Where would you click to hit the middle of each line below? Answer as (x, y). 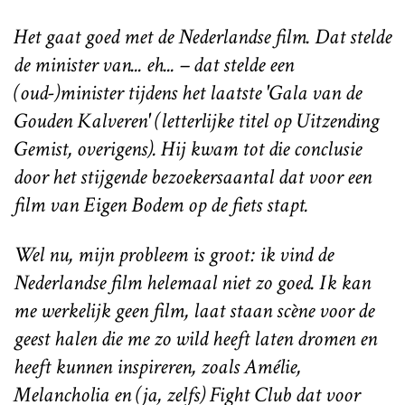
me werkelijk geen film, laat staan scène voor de (194, 310)
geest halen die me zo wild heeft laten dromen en (195, 338)
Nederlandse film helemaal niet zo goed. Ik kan (192, 282)
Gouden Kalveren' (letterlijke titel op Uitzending (196, 120)
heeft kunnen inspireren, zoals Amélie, (157, 366)
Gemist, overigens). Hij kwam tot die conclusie (188, 148)
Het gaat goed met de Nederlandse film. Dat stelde (202, 36)
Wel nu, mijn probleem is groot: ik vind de (174, 254)
